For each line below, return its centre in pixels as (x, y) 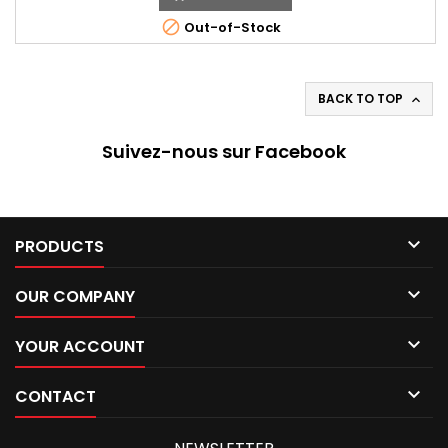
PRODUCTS (59, 246)
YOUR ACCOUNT (80, 346)
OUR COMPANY (75, 296)
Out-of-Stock (230, 27)
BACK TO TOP (362, 98)
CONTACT (55, 396)
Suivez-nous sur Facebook (224, 151)
